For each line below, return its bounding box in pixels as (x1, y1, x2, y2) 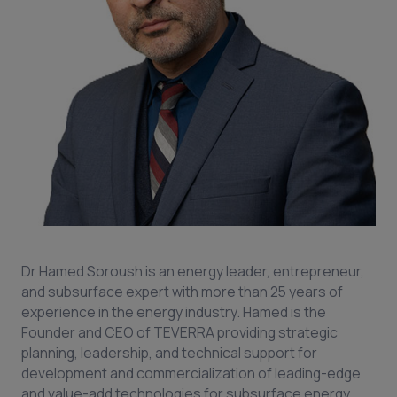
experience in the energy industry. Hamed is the (21, 302, 326, 322)
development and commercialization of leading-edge (21, 363, 361, 383)
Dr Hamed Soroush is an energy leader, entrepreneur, (21, 261, 364, 281)
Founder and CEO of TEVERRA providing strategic (21, 323, 338, 342)
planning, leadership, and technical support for (21, 343, 317, 362)
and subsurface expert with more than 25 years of (21, 282, 343, 301)
